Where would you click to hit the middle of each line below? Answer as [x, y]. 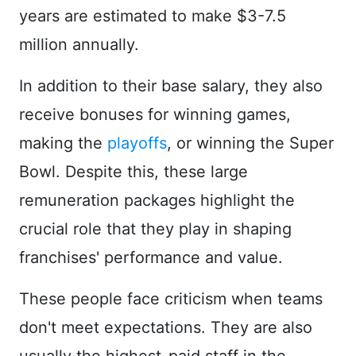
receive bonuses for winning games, [155, 115]
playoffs [137, 143]
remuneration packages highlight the [157, 201]
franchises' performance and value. [151, 258]
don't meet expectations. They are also [166, 328]
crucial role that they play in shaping [155, 229]
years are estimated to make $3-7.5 [153, 16]
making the [63, 143]
